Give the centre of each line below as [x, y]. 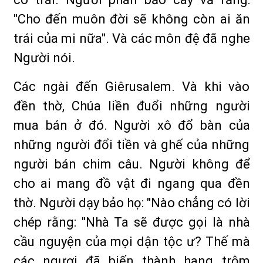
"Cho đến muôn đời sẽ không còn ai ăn [132, 19]
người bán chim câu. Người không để [132, 164]
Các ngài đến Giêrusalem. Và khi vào [132, 87]
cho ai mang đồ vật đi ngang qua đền [132, 183]
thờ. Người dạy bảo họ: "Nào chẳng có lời [132, 203]
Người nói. [44, 58]
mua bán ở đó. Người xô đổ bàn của [132, 125]
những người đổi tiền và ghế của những [132, 145]
